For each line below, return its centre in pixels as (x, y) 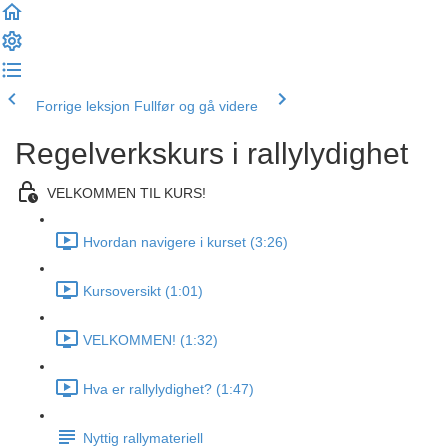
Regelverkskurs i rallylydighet (211, 153)
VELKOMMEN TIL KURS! (126, 193)
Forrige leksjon (83, 106)
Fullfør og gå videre (196, 106)
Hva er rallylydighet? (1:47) (168, 389)
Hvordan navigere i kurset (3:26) (185, 242)
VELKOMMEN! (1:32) (150, 340)
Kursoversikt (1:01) (143, 291)
